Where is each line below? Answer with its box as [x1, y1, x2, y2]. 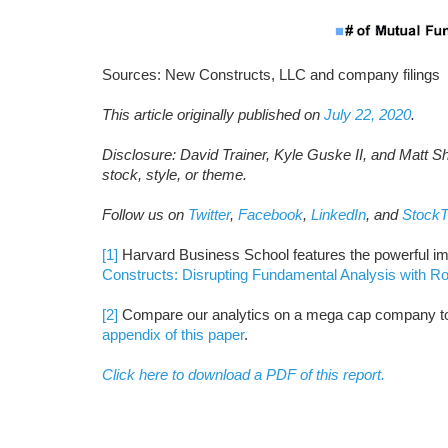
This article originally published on [102, 106, 324, 123]
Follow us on [102, 206, 184, 223]
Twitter [188, 206, 230, 223]
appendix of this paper [102, 326, 244, 343]
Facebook [238, 206, 303, 223]
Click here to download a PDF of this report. [102, 366, 385, 383]
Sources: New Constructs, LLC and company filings [102, 66, 440, 83]
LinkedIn [311, 206, 366, 223]
